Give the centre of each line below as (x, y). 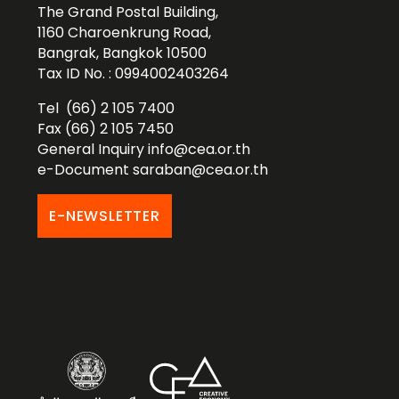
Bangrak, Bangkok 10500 (122, 53)
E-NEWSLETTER (105, 216)
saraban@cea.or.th (201, 170)
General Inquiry (93, 150)
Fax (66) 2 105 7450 (106, 129)
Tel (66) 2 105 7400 (106, 109)
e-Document (85, 170)
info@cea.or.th (199, 150)
